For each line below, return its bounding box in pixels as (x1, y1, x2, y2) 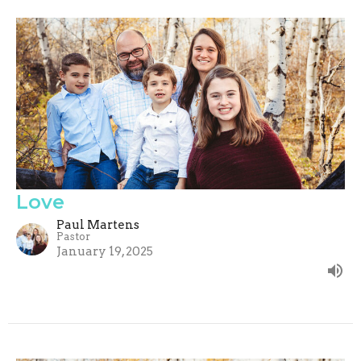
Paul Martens (56, 217, 139, 232)
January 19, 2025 (56, 243, 153, 259)
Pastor (56, 230, 90, 243)
